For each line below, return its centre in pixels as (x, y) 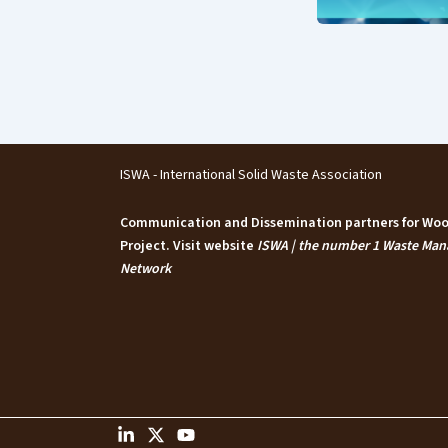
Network (145, 268)
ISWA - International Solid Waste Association (255, 174)
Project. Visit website (188, 245)
